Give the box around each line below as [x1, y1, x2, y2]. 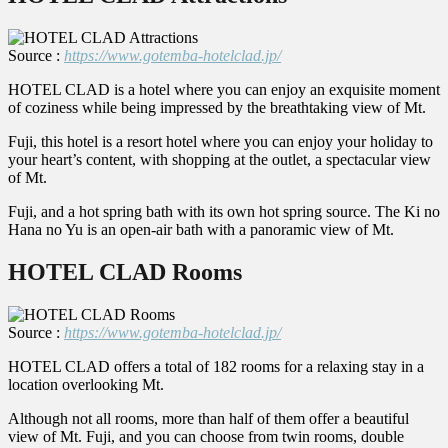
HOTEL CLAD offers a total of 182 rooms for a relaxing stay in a [8, 357, 424, 375]
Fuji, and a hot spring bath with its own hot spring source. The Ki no [8, 202, 440, 220]
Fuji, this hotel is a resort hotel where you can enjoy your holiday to [8, 132, 433, 150]
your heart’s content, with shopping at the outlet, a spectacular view [8, 150, 431, 168]
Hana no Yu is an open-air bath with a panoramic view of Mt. [8, 220, 394, 238]
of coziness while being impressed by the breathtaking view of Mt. [8, 98, 426, 116]
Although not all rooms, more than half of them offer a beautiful [8, 409, 409, 427]
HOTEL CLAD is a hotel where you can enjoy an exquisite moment [8, 80, 440, 98]
